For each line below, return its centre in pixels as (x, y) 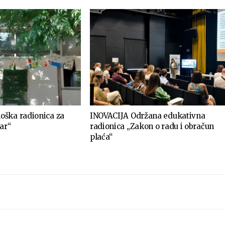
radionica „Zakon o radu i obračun (152, 127)
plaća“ (101, 137)
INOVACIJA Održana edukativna (147, 116)
